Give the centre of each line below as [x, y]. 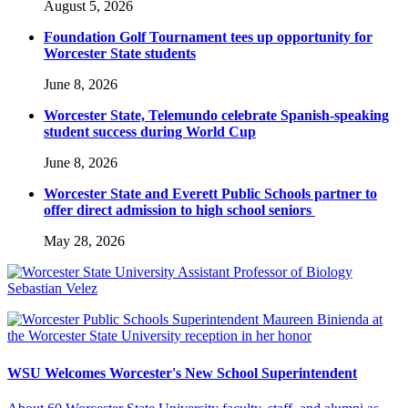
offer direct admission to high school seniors [179, 210]
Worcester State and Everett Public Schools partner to [210, 194]
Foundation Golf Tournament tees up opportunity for [208, 37]
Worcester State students [120, 54]
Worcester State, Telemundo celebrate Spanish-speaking [216, 116]
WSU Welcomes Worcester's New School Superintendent [182, 372]
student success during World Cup [150, 132]
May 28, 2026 [84, 241]
